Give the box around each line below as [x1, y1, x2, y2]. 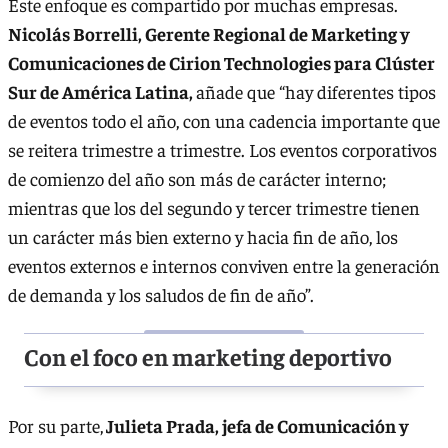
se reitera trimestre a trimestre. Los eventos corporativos [8, 137, 437, 161]
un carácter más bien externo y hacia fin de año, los [8, 224, 398, 248]
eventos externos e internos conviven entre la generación [8, 253, 440, 277]
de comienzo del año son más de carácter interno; [8, 166, 386, 190]
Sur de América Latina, [8, 79, 196, 103]
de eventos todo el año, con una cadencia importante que [8, 108, 440, 132]
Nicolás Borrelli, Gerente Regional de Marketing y [8, 21, 409, 45]
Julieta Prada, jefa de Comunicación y [103, 413, 408, 437]
